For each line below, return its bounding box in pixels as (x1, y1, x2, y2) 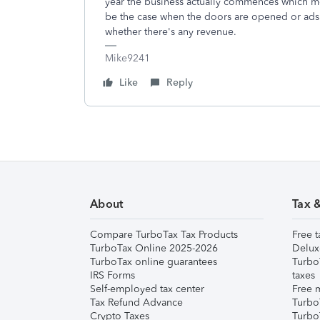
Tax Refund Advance (90, 296, 183, 309)
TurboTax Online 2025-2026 (90, 242, 218, 254)
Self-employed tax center (90, 283, 204, 295)
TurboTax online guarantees (90, 256, 217, 268)
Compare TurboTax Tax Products (90, 229, 238, 241)
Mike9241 (105, 52, 150, 64)
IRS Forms (90, 269, 135, 281)
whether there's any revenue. (105, 26, 239, 38)
